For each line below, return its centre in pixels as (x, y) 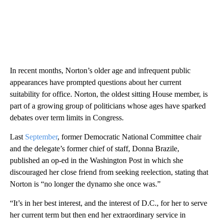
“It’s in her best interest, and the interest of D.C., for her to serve (109, 203)
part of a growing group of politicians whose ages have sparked (108, 106)
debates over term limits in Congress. (67, 118)
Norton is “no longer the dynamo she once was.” (85, 184)
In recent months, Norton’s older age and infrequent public (100, 71)
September (41, 137)
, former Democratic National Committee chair (129, 137)
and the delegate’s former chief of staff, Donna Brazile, (95, 149)
